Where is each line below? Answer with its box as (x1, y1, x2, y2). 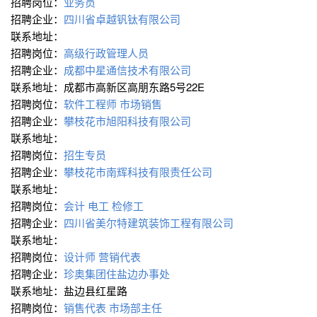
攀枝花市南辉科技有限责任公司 (64, 164, 215, 180)
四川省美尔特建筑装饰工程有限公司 (64, 215, 236, 231)
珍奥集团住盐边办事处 (64, 266, 173, 282)
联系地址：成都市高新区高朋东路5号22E (11, 79, 207, 95)
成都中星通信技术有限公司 (64, 62, 194, 78)
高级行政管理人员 (64, 45, 149, 61)
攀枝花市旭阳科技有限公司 (64, 113, 194, 129)
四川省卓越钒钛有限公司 (64, 11, 183, 27)
